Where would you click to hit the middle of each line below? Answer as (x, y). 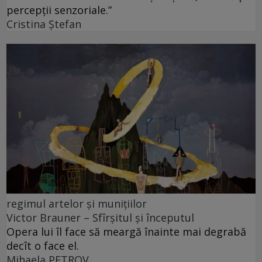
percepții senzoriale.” (59, 10)
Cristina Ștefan (44, 24)
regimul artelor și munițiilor (77, 204)
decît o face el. (43, 246)
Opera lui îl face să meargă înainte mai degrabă (126, 232)
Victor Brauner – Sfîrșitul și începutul (100, 218)
